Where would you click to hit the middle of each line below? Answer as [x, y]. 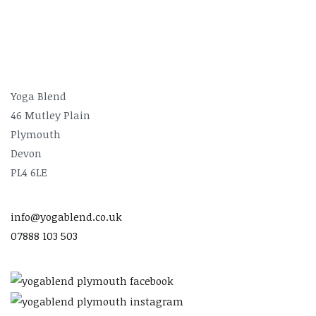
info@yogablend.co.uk [66, 216]
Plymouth [36, 134]
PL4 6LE [29, 172]
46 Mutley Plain [50, 115]
